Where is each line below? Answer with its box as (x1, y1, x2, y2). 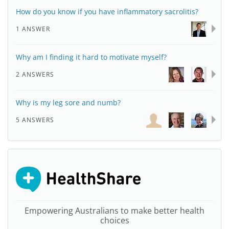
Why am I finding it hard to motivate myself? (16, 52, 167, 62)
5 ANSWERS (16, 116, 54, 124)
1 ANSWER (16, 25, 50, 33)
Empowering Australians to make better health (25, 205, 204, 216)
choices (100, 215, 129, 226)
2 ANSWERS (16, 70, 54, 79)
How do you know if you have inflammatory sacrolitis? (16, 7, 198, 16)
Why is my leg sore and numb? (16, 98, 121, 107)
